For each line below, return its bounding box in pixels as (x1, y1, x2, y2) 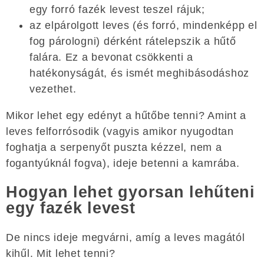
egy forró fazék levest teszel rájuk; (29, 3, 205, 15)
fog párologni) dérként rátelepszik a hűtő (29, 35, 236, 47)
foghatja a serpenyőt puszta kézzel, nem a (6, 141, 222, 153)
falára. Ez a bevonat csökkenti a (29, 51, 194, 63)
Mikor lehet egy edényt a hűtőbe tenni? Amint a (6, 109, 247, 121)
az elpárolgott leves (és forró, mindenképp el (29, 19, 258, 31)
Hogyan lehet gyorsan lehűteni (6, 183, 255, 202)
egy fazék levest (6, 199, 136, 217)
